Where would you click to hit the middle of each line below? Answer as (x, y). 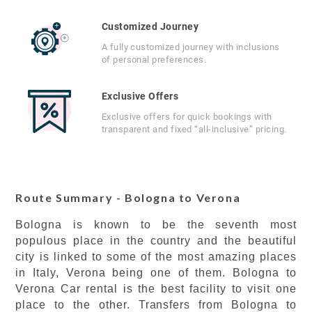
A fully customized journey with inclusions (190, 47)
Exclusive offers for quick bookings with (187, 117)
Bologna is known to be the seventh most (156, 225)
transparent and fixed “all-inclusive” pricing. (194, 129)
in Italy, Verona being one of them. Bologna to (156, 273)
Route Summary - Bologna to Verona (128, 197)
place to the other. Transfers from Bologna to (156, 305)
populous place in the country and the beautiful (156, 241)
